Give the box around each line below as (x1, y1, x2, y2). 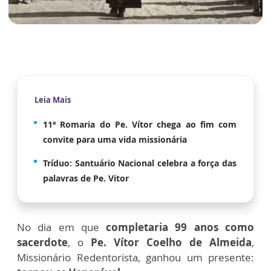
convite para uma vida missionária (43, 133, 187, 145)
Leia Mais (34, 94, 71, 105)
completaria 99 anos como (99, 220, 255, 234)
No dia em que (17, 220, 99, 234)
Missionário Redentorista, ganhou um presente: (17, 250, 254, 264)
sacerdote (17, 235, 68, 249)
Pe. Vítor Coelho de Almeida (91, 235, 252, 249)
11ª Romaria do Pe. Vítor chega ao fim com (43, 118, 237, 130)
